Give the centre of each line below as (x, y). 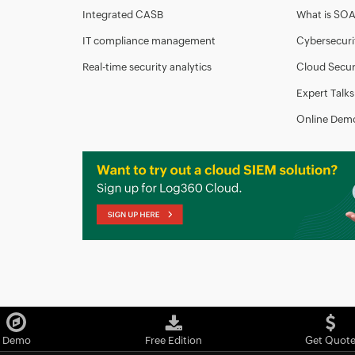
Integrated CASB (123, 14)
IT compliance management (149, 40)
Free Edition (173, 340)
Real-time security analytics (147, 67)
